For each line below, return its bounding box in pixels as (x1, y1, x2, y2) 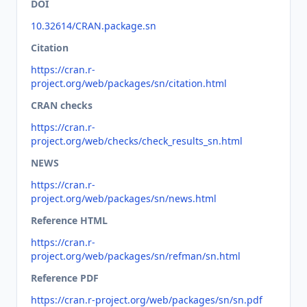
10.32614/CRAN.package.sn (31, 19, 156, 32)
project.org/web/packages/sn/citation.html (31, 77, 227, 90)
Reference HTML (31, 214, 108, 227)
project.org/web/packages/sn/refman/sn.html (31, 249, 241, 262)
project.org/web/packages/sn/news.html (31, 192, 217, 205)
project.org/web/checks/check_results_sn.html (31, 134, 243, 147)
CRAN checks (31, 99, 93, 112)
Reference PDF (31, 271, 99, 284)
